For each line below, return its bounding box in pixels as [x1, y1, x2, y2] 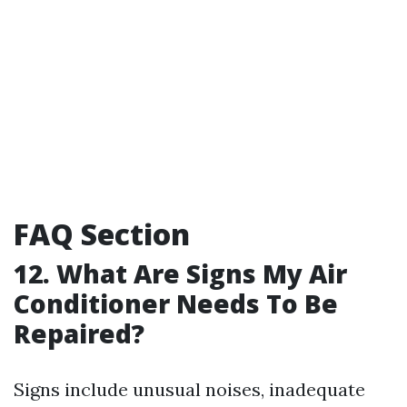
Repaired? [14, 316, 144, 352]
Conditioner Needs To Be [14, 286, 338, 322]
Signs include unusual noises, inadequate [14, 378, 365, 402]
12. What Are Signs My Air [14, 256, 347, 292]
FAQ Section [14, 214, 190, 254]
